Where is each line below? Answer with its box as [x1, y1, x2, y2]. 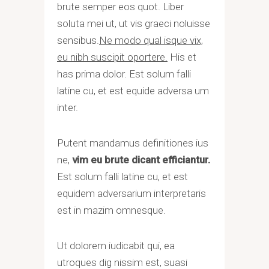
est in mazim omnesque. [57, 204, 166, 216]
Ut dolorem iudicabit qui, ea [57, 240, 175, 252]
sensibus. [57, 34, 99, 46]
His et [168, 51, 196, 63]
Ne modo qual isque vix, [99, 34, 203, 46]
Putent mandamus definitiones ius [57, 137, 208, 149]
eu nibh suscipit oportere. [57, 51, 168, 63]
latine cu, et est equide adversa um [57, 85, 209, 97]
